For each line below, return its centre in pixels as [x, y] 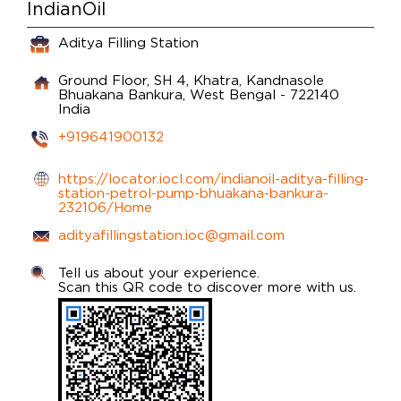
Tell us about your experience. [159, 272]
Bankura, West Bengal [204, 94]
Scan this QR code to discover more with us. [207, 286]
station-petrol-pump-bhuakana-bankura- [193, 192]
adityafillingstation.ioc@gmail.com [171, 234]
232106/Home [105, 206]
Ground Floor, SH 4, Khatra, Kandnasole [191, 79]
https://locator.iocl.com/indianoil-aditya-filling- [213, 178]
